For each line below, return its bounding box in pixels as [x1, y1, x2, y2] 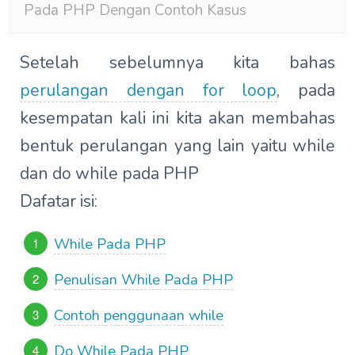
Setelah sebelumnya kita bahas [20, 52, 335, 74]
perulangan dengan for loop [20, 79, 277, 101]
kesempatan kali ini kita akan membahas [20, 107, 335, 129]
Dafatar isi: [20, 190, 97, 212]
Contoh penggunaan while [54, 305, 223, 325]
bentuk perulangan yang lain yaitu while [20, 135, 335, 157]
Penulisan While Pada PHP [54, 269, 233, 289]
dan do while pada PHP [20, 162, 199, 185]
